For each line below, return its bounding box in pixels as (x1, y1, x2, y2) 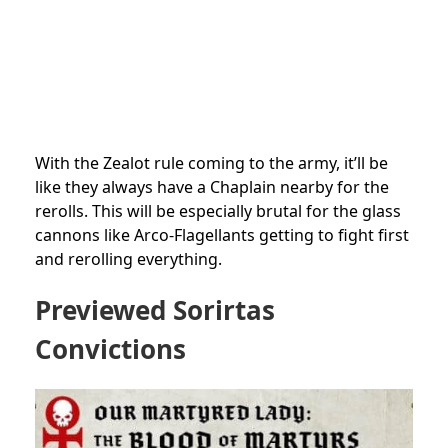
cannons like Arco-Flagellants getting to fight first (35, 223, 409, 246)
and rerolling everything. (35, 247, 222, 270)
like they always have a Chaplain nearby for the (35, 175, 389, 198)
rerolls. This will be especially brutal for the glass (35, 199, 401, 222)
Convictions (35, 330, 186, 367)
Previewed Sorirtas (35, 291, 275, 328)
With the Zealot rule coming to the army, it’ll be (35, 151, 388, 174)
